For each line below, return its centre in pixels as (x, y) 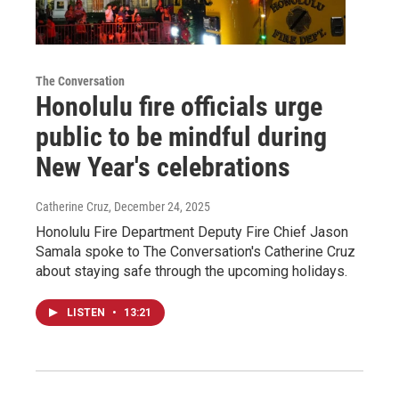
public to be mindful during (181, 137)
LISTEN (87, 313)
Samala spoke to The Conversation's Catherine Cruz (195, 252)
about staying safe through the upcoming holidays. (191, 272)
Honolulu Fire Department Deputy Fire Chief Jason (192, 232)
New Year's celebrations (163, 167)
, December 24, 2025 (159, 207)
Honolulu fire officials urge (179, 107)
